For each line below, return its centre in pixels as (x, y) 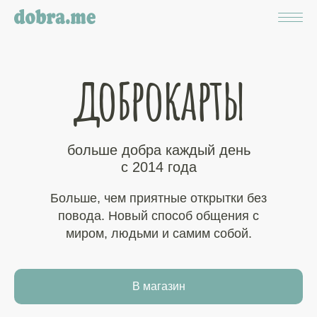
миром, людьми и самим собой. (158, 234)
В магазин (158, 286)
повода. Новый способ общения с (158, 216)
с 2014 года (158, 167)
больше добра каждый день (158, 150)
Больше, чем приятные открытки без (158, 198)
